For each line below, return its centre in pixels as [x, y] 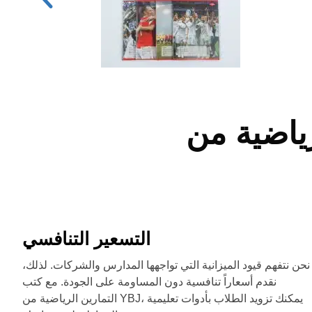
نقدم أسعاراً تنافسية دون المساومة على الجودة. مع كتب [149, 281]
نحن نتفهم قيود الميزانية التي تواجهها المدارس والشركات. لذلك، [166, 265]
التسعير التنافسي [86, 239]
